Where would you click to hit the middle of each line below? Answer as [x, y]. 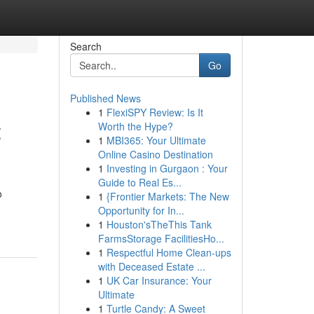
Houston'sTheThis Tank [159, 224]
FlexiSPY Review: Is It [155, 112]
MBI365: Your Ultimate [156, 140]
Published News [105, 98]
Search [86, 46]
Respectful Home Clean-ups [169, 252]
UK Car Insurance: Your [159, 280]
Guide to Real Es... [139, 182]
